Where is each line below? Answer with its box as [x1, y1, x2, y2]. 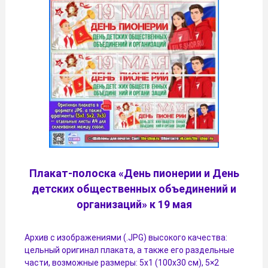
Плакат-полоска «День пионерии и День [29, 166, 239, 179]
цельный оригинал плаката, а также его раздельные [25, 245, 234, 255]
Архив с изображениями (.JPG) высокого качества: [25, 232, 227, 242]
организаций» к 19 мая [76, 197, 192, 211]
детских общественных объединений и [32, 182, 236, 195]
